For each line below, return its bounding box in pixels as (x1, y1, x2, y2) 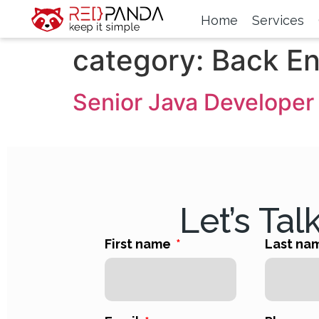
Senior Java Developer (73, 88, 314, 116)
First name (104, 236, 174, 252)
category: (73, 42, 211, 78)
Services (251, 13, 304, 28)
